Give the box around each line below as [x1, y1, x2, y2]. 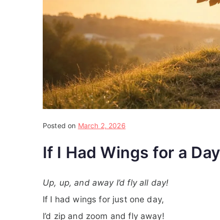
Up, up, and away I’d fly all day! [43, 177, 169, 188]
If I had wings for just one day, [43, 194, 165, 204]
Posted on [43, 121, 78, 130]
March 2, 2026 [78, 121, 126, 130]
